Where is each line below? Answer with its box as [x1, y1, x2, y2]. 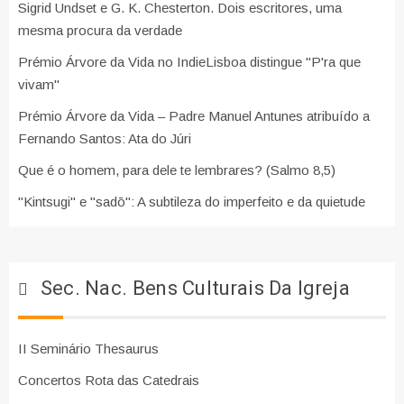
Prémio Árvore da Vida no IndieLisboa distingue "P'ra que [18, 53, 361, 69]
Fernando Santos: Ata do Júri [18, 130, 191, 146]
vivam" [18, 76, 60, 92]
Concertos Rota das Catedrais [18, 372, 199, 388]
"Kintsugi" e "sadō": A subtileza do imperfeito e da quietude [18, 193, 365, 209]
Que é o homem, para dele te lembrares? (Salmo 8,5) [18, 161, 335, 178]
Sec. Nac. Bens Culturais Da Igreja [40, 273, 350, 303]
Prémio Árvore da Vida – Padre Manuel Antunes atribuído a [18, 107, 370, 124]
